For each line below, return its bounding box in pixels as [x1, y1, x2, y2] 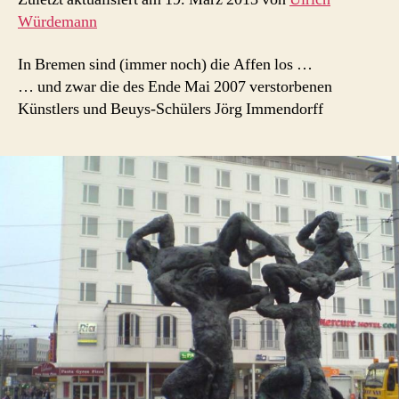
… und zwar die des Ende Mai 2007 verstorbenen [18, 76, 332, 97]
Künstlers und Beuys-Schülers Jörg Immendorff [18, 98, 323, 119]
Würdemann [18, 12, 97, 32]
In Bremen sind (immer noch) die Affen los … [18, 53, 313, 75]
